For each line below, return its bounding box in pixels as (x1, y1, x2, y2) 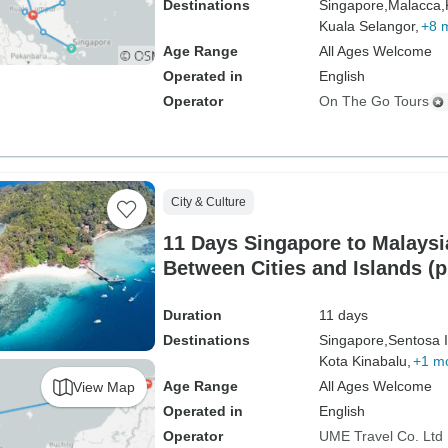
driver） (162, 282, 239, 304)
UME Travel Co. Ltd (318, 428, 443, 444)
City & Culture (170, 195, 246, 209)
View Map (72, 378, 135, 395)
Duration (162, 307, 222, 323)
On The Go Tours (318, 93, 429, 109)
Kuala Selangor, (318, 18, 419, 34)
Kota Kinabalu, (318, 353, 411, 369)
